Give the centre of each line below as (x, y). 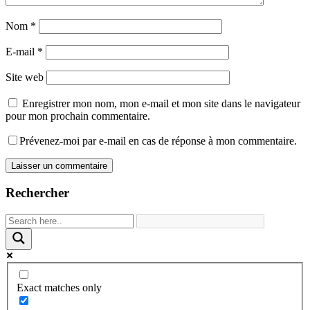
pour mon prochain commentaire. (78, 116)
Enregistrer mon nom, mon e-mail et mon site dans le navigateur (161, 103)
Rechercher (37, 193)
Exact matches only (59, 287)
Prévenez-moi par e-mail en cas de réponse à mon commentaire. (158, 140)
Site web (25, 77)
